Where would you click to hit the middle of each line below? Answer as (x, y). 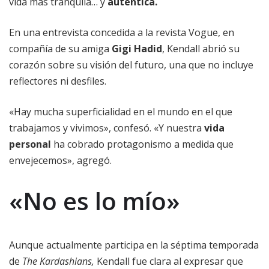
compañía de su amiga (60, 49)
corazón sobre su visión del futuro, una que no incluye (131, 65)
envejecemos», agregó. (60, 161)
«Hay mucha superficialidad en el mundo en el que (121, 112)
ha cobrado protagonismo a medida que (142, 144)
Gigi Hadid (137, 49)
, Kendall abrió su (201, 49)
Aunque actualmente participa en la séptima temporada (134, 245)
